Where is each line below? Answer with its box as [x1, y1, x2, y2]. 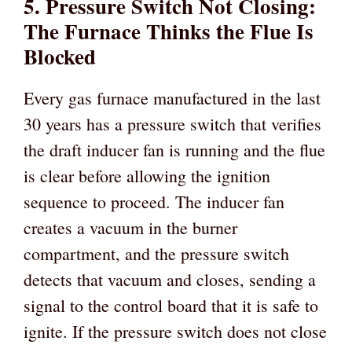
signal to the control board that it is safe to [24, 293, 318, 317]
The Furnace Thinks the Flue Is [24, 15, 313, 46]
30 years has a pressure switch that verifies [24, 112, 321, 135]
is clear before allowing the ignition [24, 163, 270, 187]
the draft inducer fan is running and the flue [24, 137, 325, 161]
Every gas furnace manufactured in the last [24, 86, 321, 109]
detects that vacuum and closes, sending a [24, 267, 316, 291]
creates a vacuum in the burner [24, 215, 237, 239]
